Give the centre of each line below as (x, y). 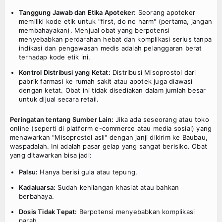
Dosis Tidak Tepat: (48, 212)
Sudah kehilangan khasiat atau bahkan (117, 188)
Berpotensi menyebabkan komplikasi (136, 212)
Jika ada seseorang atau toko (161, 120)
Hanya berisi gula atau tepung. (88, 172)
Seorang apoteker (166, 13)
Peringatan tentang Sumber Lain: (62, 120)
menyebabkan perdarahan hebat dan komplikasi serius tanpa (115, 39)
